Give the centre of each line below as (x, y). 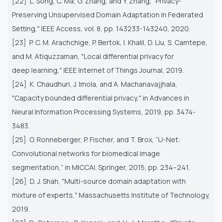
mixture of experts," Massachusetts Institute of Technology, (111, 195)
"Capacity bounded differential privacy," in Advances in (101, 98)
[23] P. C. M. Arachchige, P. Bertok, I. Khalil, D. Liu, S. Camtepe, (110, 42)
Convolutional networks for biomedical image (86, 153)
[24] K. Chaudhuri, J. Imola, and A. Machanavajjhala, (95, 84)
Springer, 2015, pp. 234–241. (144, 167)
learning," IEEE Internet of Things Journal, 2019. (108, 70)
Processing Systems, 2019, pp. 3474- (135, 111)
